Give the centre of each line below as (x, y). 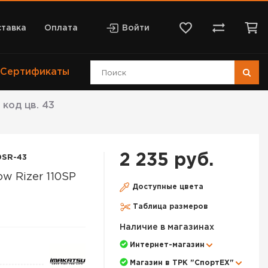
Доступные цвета (168, 187)
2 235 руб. (167, 161)
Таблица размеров (170, 207)
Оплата (61, 28)
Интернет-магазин (167, 245)
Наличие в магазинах (167, 227)
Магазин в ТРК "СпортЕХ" (182, 263)
